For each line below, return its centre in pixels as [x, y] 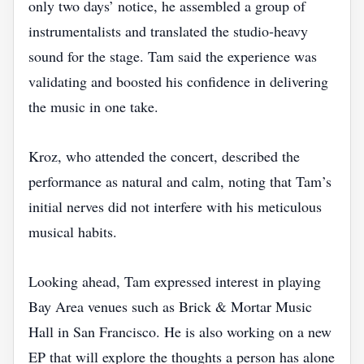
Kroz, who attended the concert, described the [164, 156]
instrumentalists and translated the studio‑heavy [168, 31]
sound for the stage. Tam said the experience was [173, 56]
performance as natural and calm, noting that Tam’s [180, 181]
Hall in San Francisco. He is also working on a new [180, 331]
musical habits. [73, 232]
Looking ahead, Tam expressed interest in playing [175, 281]
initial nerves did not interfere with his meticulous [175, 206]
